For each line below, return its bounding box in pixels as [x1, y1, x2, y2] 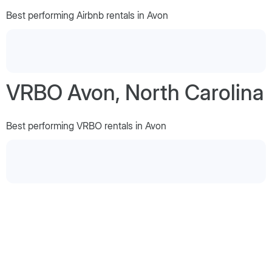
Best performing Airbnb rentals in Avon [6, 8, 168, 21]
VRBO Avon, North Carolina [6, 79, 264, 105]
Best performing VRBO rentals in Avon [6, 119, 166, 132]
